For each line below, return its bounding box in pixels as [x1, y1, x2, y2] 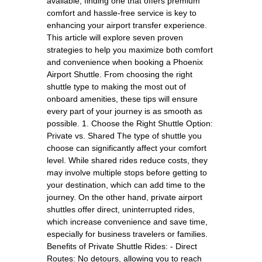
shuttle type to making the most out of [47, 81, 186, 91]
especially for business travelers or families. [47, 229, 208, 239]
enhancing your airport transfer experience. [47, 20, 207, 30]
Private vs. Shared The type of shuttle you [47, 130, 202, 140]
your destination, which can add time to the [47, 180, 205, 189]
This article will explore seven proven [47, 32, 183, 42]
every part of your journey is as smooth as [47, 106, 202, 116]
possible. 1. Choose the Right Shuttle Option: [47, 118, 213, 128]
